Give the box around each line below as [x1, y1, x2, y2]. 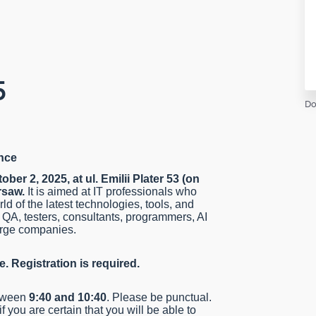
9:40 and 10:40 [29, 291, 107, 304]
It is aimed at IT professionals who [25, 186, 197, 198]
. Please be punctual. [107, 291, 212, 304]
